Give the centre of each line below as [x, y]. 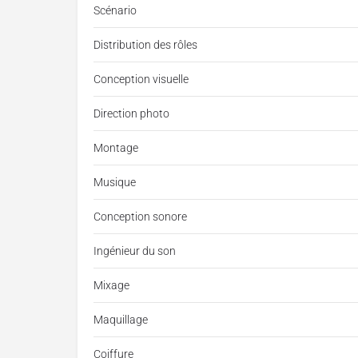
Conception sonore [140, 217]
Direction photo [131, 114]
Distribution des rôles [145, 45]
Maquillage [121, 320]
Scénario [115, 11]
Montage [116, 148]
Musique [115, 183]
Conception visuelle [141, 80]
